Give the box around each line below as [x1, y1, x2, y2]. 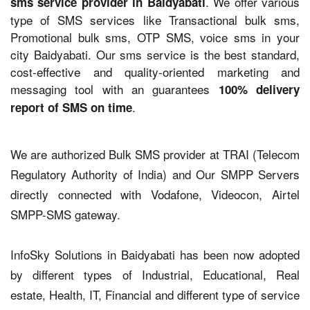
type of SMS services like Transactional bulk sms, [10, 11, 300, 28]
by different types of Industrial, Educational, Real [10, 266, 300, 283]
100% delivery [218, 81, 300, 98]
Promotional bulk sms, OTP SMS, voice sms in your [10, 28, 300, 46]
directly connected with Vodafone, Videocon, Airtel [10, 185, 300, 203]
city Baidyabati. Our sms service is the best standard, [10, 46, 300, 63]
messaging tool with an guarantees [10, 80, 219, 98]
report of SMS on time [10, 99, 132, 116]
